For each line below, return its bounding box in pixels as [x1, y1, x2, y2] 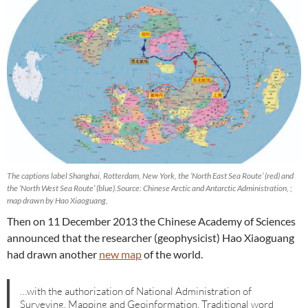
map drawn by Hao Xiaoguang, [7, 195, 108, 206]
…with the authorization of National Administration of [20, 284, 252, 298]
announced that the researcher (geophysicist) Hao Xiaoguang [7, 231, 294, 245]
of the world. [142, 247, 203, 261]
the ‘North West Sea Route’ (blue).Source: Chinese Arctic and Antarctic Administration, [7, 183, 290, 194]
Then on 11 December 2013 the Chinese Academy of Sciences [7, 214, 296, 228]
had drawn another [7, 247, 99, 261]
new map [99, 247, 142, 261]
